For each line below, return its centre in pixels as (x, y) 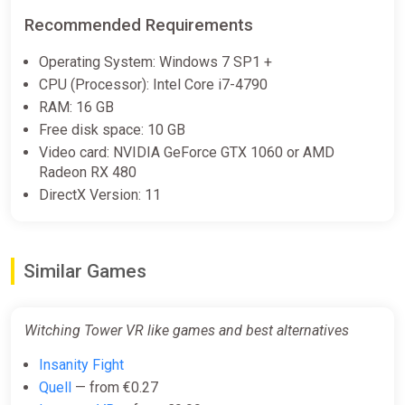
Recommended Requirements (139, 26)
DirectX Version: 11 (100, 195)
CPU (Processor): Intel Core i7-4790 (153, 85)
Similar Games (85, 272)
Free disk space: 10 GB (112, 130)
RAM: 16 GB (76, 108)
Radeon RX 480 (88, 173)
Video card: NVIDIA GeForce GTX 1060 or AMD (187, 153)
